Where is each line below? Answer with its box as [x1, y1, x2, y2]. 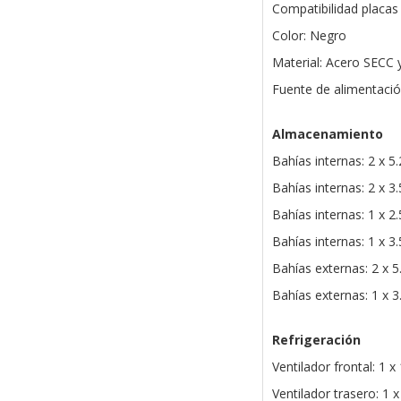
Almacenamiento [271, 125, 383, 143]
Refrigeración [271, 331, 361, 349]
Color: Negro [271, 27, 346, 45]
